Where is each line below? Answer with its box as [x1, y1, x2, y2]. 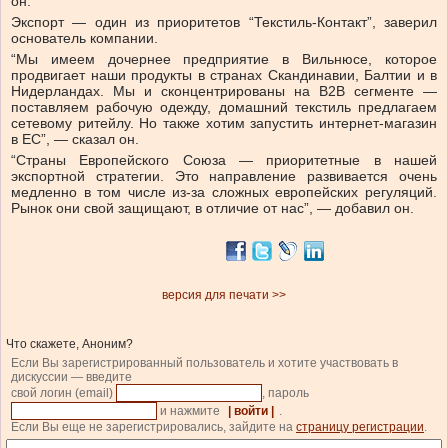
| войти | [228, 404, 274, 419]
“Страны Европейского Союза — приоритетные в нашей [11, 152, 437, 169]
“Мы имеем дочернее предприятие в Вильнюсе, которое [11, 51, 437, 68]
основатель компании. [11, 30, 158, 47]
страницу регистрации [296, 420, 424, 435]
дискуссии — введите [11, 370, 132, 385]
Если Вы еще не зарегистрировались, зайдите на [11, 420, 296, 435]
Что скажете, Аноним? [6, 337, 133, 352]
